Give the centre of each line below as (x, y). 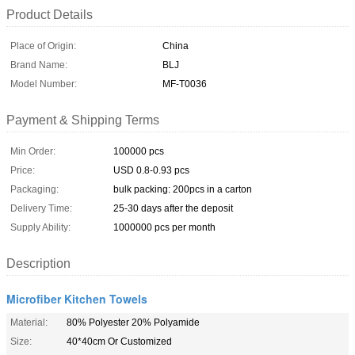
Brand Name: (39, 65)
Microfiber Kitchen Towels (77, 298)
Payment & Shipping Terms (83, 120)
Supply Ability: (40, 227)
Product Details (50, 14)
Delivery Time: (41, 208)
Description (38, 263)
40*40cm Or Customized (119, 341)
